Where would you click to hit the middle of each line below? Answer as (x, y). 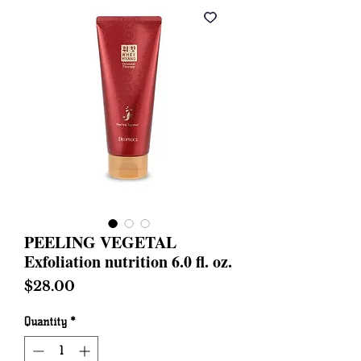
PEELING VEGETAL (100, 242)
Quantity (46, 322)
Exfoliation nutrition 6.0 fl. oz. (128, 261)
